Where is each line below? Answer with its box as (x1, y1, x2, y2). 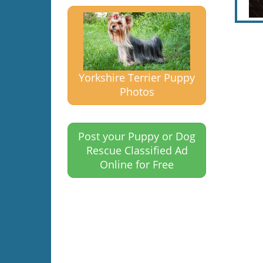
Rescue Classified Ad (86, 143, 188, 157)
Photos (119, 84, 154, 99)
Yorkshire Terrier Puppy (79, 70, 195, 85)
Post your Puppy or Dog (78, 129, 196, 143)
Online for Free (100, 157, 174, 171)
